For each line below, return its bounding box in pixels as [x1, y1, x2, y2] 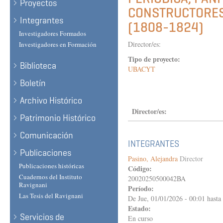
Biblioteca [20, 60, 56, 71]
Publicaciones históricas [19, 161, 84, 170]
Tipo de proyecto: [128, 54, 183, 64]
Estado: [128, 203, 153, 214]
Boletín [20, 78, 46, 89]
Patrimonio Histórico [20, 112, 96, 123]
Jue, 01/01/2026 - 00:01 [138, 194, 205, 203]
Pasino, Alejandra [128, 154, 178, 163]
